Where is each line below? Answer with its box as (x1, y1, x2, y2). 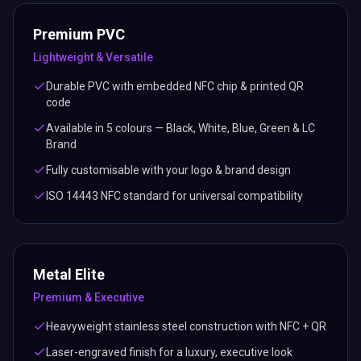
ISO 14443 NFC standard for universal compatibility (46, 189, 303, 202)
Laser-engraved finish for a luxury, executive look (46, 346, 293, 359)
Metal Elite (33, 266, 105, 283)
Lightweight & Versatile (33, 51, 153, 64)
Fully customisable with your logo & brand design (46, 164, 291, 176)
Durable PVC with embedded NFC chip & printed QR (46, 80, 304, 93)
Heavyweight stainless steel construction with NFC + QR (46, 320, 326, 333)
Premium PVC (33, 26, 125, 43)
